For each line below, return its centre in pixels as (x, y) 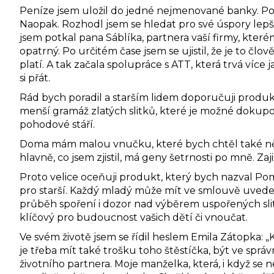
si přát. (35, 78)
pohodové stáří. (57, 124)
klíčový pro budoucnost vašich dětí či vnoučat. (134, 217)
